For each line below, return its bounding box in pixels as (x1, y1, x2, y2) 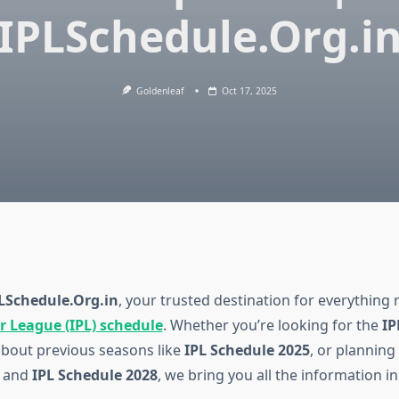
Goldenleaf (136, 85, 185, 97)
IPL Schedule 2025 (183, 340, 310, 361)
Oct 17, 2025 (222, 85, 278, 97)
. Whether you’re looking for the (162, 315, 382, 336)
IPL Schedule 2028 (31, 365, 158, 386)
